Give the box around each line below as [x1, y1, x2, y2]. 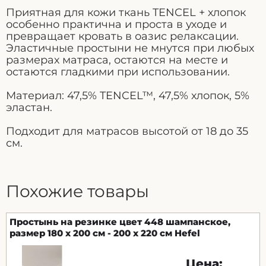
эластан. [6, 100, 52, 114]
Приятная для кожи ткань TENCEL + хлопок [6, 5, 246, 19]
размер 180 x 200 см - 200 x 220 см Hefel [9, 227, 200, 239]
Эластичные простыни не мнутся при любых [6, 41, 254, 55]
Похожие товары [6, 180, 149, 201]
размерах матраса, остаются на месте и [6, 53, 228, 66]
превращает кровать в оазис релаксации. [6, 29, 239, 43]
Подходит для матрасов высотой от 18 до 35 [6, 124, 248, 138]
